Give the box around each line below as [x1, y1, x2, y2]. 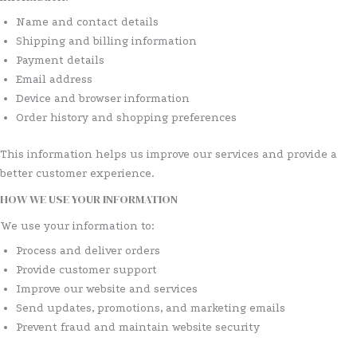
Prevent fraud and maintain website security [16, 320, 260, 334]
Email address [16, 73, 92, 87]
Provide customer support [16, 263, 157, 277]
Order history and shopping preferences [16, 111, 237, 125]
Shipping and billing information [16, 34, 197, 49]
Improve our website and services [16, 282, 198, 296]
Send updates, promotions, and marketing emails [16, 301, 285, 315]
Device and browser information [16, 92, 190, 106]
